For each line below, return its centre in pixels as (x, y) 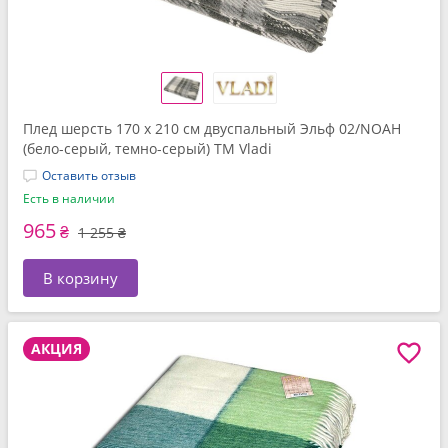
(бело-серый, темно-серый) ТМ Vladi (147, 148)
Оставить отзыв (89, 175)
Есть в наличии (69, 198)
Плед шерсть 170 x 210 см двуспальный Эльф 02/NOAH (212, 128)
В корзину (80, 278)
